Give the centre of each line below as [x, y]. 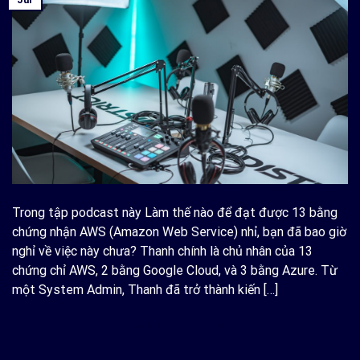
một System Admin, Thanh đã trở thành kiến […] [145, 290]
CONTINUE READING [175, 327]
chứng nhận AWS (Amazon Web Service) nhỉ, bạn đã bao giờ [179, 232]
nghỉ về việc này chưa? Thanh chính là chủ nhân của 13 [162, 252]
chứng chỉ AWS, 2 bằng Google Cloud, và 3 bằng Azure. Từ [175, 271]
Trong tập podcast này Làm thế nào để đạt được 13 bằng [175, 213]
